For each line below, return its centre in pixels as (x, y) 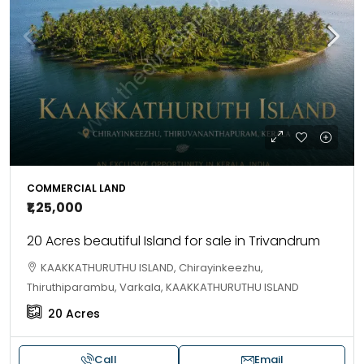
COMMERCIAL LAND (76, 188)
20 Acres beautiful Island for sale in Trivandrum (173, 241)
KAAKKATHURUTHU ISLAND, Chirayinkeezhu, (152, 268)
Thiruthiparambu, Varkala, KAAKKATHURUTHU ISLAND (163, 287)
